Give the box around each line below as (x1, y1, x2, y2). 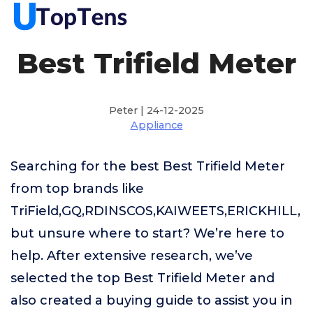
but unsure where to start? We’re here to (10, 226, 284, 241)
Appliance (130, 119, 183, 131)
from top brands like (10, 181, 144, 196)
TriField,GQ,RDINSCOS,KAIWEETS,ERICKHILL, (10, 203, 300, 219)
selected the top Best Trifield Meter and (10, 270, 275, 286)
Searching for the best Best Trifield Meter (10, 159, 285, 174)
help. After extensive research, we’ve (10, 248, 253, 263)
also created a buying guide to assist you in (10, 293, 293, 308)
